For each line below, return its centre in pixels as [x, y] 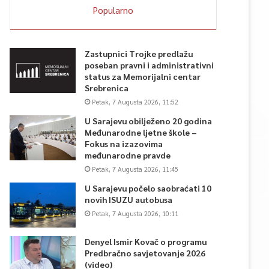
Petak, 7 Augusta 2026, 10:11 [135, 213]
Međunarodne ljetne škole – [141, 132]
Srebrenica [107, 88]
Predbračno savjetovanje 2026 [145, 253]
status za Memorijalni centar [143, 76]
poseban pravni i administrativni [149, 65]
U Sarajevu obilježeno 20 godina [148, 121]
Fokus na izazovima [124, 144]
